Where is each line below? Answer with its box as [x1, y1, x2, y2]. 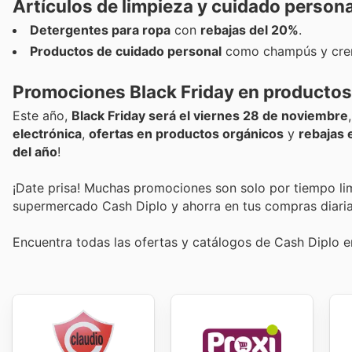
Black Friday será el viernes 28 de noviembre [71, 107, 348, 123]
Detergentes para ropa [30, 22, 170, 38]
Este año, [13, 107, 71, 123]
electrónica [13, 125, 82, 141]
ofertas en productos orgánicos [89, 125, 284, 141]
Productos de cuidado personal [30, 43, 222, 60]
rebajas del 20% [200, 22, 299, 38]
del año [13, 143, 57, 159]
